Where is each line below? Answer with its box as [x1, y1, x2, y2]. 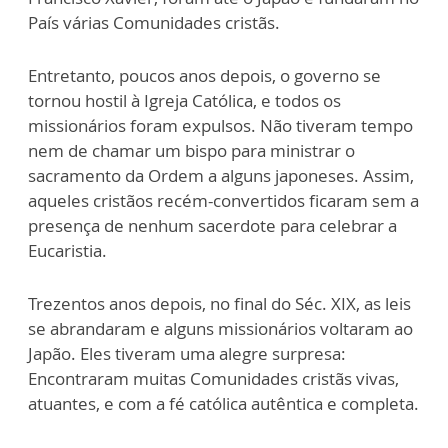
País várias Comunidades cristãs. [28, 11, 284, 35]
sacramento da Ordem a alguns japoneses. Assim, [28, 164, 414, 188]
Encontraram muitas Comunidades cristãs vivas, [28, 367, 399, 391]
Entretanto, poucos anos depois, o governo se [28, 64, 381, 88]
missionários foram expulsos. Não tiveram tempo [28, 114, 413, 138]
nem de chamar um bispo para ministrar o [28, 139, 355, 163]
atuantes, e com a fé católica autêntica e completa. [28, 392, 419, 416]
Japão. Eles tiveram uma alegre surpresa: [28, 342, 346, 366]
